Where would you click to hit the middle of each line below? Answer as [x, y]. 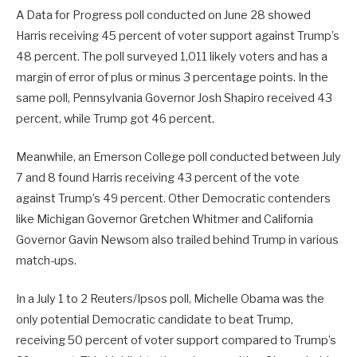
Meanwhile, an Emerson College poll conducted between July [178, 157]
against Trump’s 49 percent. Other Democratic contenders [173, 198]
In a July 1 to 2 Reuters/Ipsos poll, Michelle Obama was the [170, 298]
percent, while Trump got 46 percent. [115, 118]
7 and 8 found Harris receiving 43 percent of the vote [158, 177]
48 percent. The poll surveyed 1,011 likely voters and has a [172, 56]
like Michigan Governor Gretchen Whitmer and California [165, 219]
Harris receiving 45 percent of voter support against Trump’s [178, 35]
